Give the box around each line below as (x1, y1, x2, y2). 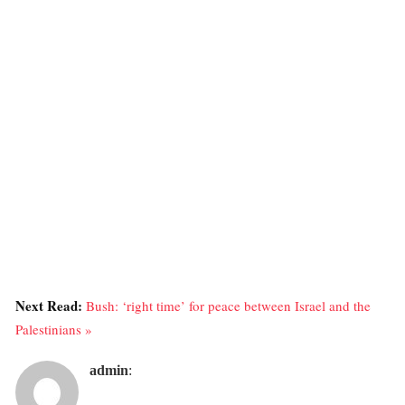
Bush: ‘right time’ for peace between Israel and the (86, 296, 371, 315)
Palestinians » (15, 319, 92, 338)
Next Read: (15, 295, 86, 316)
